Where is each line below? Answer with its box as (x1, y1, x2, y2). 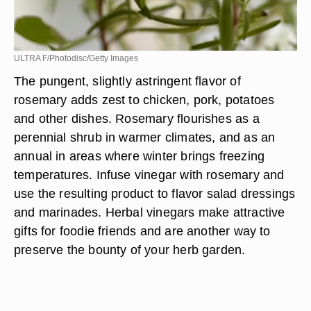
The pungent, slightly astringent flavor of (14, 74, 241, 88)
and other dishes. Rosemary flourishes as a (14, 111, 260, 126)
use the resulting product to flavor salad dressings (14, 186, 296, 201)
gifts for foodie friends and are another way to (14, 224, 271, 238)
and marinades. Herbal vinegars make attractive (14, 205, 285, 219)
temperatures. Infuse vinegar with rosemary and (14, 167, 285, 182)
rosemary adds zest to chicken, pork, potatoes (14, 92, 275, 107)
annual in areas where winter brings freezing (14, 149, 265, 163)
